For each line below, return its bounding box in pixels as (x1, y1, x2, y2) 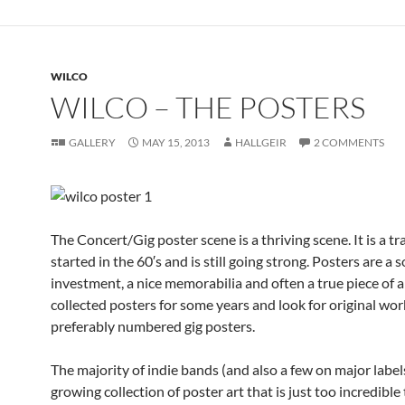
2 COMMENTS (314, 136, 384, 149)
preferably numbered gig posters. (51, 317, 255, 334)
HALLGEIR (235, 136, 287, 149)
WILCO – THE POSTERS (51, 89, 365, 126)
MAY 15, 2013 (142, 136, 210, 149)
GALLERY (69, 136, 116, 149)
